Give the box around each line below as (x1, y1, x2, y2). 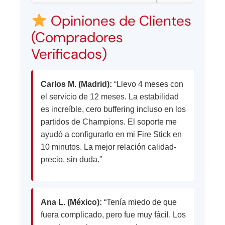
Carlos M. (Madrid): (41, 80, 113, 89)
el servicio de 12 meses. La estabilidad (41, 92, 179, 101)
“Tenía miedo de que (102, 197, 177, 206)
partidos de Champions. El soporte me (41, 118, 177, 127)
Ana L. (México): (41, 197, 102, 206)
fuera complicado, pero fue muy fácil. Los (41, 210, 186, 219)
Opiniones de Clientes (47, 12, 192, 31)
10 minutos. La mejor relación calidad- (41, 143, 177, 152)
